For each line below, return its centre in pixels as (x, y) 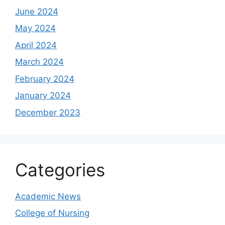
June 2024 (37, 11)
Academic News (48, 196)
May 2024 (35, 28)
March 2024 (39, 62)
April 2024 (36, 45)
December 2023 (48, 112)
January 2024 (43, 95)
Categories (60, 170)
